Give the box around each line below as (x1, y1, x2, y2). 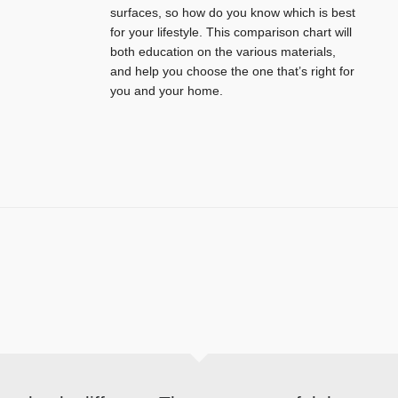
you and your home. (110, 84, 223, 99)
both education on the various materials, (110, 44, 336, 60)
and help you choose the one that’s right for (110, 64, 354, 79)
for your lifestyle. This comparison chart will (110, 25, 352, 40)
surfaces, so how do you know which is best (110, 5, 355, 20)
